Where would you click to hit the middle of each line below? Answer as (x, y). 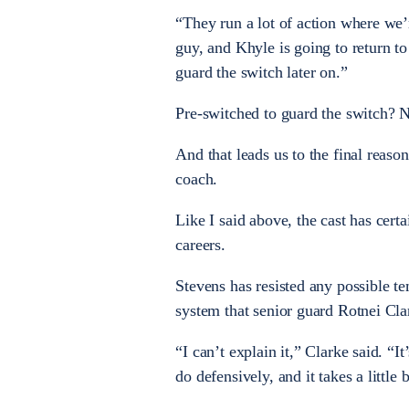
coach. (197, 178)
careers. (200, 244)
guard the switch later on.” (262, 72)
